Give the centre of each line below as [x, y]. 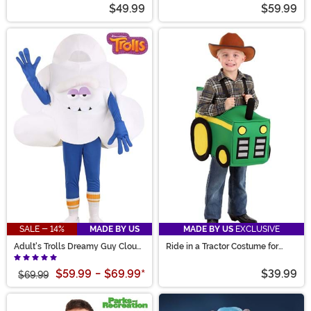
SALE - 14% [42, 229]
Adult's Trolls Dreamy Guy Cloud [78, 247]
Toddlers [183, 255]
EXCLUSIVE [257, 229]
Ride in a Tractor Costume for [222, 247]
